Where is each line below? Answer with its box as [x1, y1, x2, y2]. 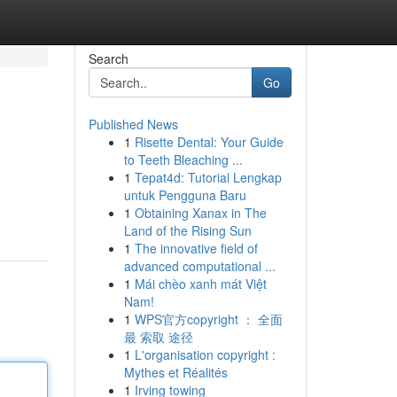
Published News [88, 115, 178, 133]
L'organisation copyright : [134, 346, 276, 363]
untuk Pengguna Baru [123, 186, 246, 204]
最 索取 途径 [123, 328, 193, 346]
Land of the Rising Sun [123, 222, 252, 239]
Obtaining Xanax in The [134, 204, 267, 222]
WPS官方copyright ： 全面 [134, 310, 283, 328]
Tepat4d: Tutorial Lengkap [134, 168, 282, 186]
